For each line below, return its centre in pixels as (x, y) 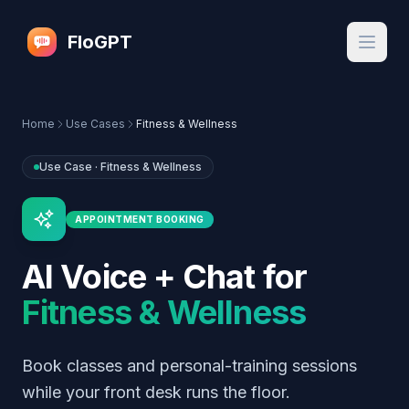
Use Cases (95, 124)
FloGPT (100, 42)
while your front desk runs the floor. (156, 392)
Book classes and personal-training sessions (189, 366)
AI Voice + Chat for (164, 277)
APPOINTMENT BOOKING (140, 219)
